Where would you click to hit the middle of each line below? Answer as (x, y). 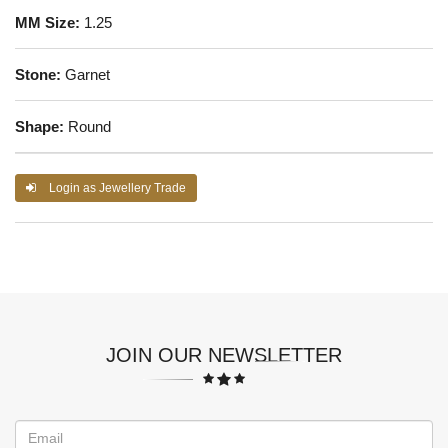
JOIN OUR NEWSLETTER (224, 354)
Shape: (39, 126)
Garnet (85, 74)
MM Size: (47, 22)
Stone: (38, 74)
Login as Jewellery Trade (116, 187)
